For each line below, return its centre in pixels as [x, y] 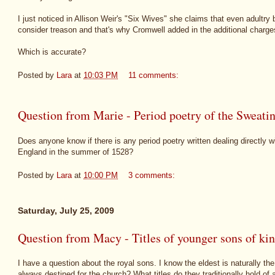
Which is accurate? [52, 52]
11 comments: [155, 76]
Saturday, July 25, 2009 [66, 210]
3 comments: [153, 176]
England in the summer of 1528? [76, 152]
